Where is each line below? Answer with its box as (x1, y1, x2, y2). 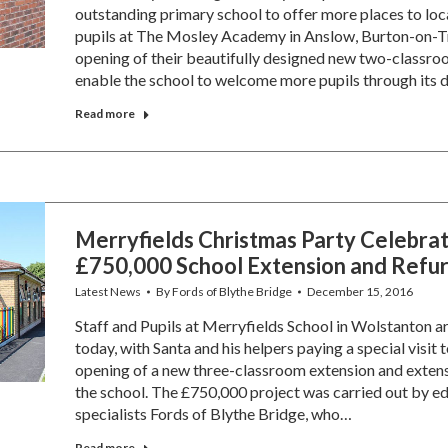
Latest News (74, 284, 141, 299)
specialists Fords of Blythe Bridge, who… (74, 404, 352, 423)
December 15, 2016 (306, 284, 413, 299)
